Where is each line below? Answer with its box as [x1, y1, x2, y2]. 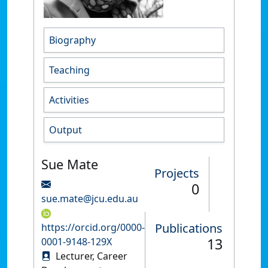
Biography [49, 33, 96, 47]
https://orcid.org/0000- [41, 220, 145, 234]
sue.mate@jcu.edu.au [41, 191, 138, 205]
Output [49, 123, 82, 136]
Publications [155, 220, 223, 236]
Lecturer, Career [53, 249, 127, 263]
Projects [154, 165, 199, 181]
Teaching [49, 63, 90, 77]
